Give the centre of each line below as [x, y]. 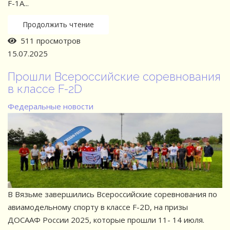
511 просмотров [49, 40]
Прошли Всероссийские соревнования [114, 76]
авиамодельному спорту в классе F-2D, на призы [98, 207]
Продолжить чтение [58, 24]
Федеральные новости [51, 106]
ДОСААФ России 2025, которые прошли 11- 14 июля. [106, 219]
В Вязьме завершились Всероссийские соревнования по [112, 194]
